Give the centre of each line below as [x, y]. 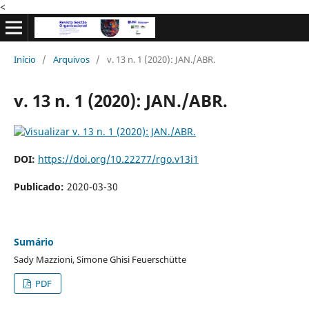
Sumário [33, 241]
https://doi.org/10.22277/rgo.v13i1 [118, 159]
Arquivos [71, 59]
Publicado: [40, 186]
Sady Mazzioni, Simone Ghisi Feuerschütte [100, 259]
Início [24, 59]
